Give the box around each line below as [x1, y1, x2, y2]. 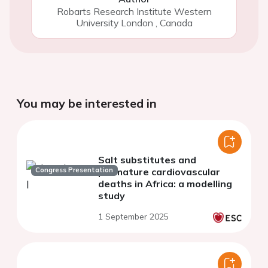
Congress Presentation [35, 166, 114, 175]
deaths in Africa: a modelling [98, 178, 232, 190]
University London [75, 17, 153, 29]
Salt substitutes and [98, 154, 196, 166]
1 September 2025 [98, 211, 169, 223]
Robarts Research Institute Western [56, 5, 212, 18]
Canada [159, 17, 193, 29]
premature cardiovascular [98, 166, 220, 178]
